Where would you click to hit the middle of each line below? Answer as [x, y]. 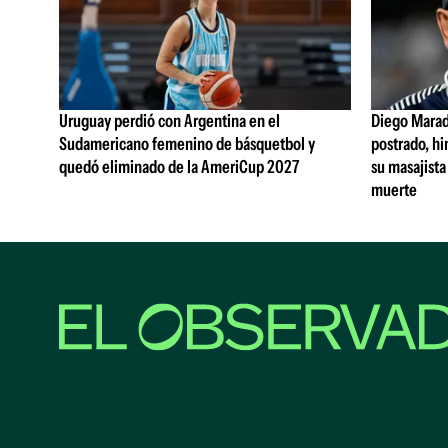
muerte [393, 190]
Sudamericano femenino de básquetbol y [187, 144]
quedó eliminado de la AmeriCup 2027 [179, 167]
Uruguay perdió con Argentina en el [169, 121]
